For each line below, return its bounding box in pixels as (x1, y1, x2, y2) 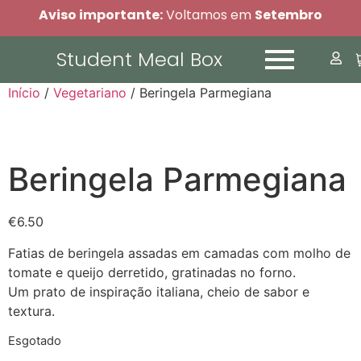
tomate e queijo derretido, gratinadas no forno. (8, 263, 296, 280)
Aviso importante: (39, 6, 163, 24)
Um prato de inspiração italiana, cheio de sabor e (8, 283, 309, 300)
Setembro (255, 6, 322, 24)
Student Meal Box (56, 46, 222, 73)
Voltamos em (163, 6, 255, 24)
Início (8, 85, 40, 102)
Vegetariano (53, 85, 127, 102)
